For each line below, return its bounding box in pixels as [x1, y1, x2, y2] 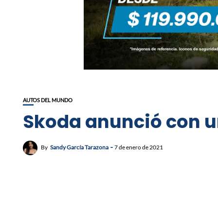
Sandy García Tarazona [50, 144, 109, 151]
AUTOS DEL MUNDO [23, 97, 73, 104]
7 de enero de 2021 [114, 144, 163, 151]
